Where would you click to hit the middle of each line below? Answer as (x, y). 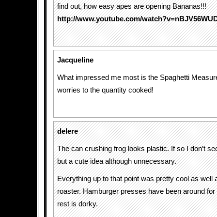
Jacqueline (75, 60)
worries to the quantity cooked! (105, 90)
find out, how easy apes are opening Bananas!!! (132, 6)
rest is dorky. (77, 204)
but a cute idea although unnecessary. (117, 161)
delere (68, 131)
